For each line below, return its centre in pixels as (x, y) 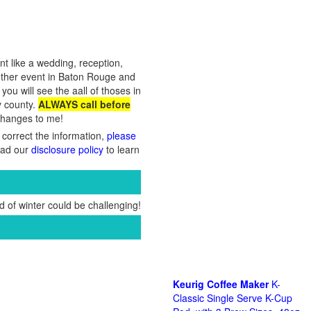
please (121, 135)
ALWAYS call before (84, 104)
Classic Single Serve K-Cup (233, 298)
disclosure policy (67, 149)
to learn (121, 149)
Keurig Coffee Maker (221, 284)
